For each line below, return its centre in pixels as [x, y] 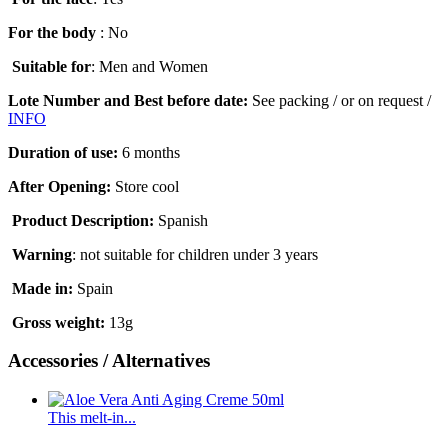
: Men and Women [149, 66]
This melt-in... [92, 418]
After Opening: [59, 186]
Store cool [145, 186]
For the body [52, 32]
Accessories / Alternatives [109, 361]
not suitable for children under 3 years [199, 254]
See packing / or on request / [339, 100]
